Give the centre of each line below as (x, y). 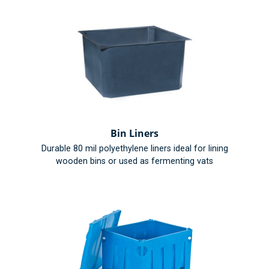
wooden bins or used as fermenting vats (134, 162)
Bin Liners (134, 133)
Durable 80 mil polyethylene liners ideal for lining (134, 149)
